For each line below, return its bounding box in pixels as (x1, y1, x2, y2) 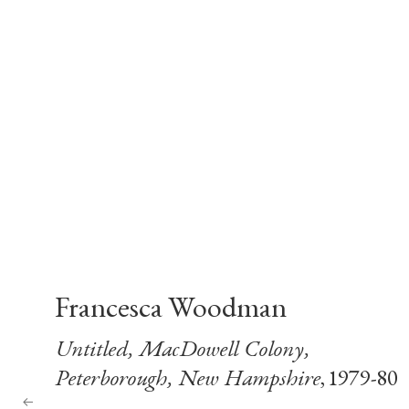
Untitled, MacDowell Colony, (55, 339, 309, 362)
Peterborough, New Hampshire (55, 368, 320, 392)
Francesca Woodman (55, 295, 287, 325)
